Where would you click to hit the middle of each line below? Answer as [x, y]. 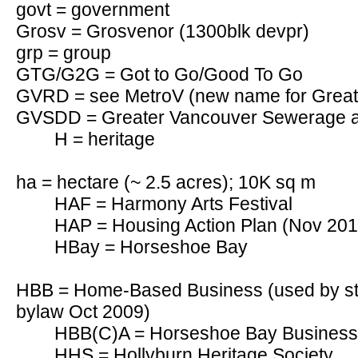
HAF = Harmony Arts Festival [173, 204]
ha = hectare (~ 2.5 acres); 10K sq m [166, 182]
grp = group [64, 53]
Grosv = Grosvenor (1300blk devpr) [163, 31]
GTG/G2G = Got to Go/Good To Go [159, 74]
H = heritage [105, 139]
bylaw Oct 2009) [83, 312]
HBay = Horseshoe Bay [151, 247]
